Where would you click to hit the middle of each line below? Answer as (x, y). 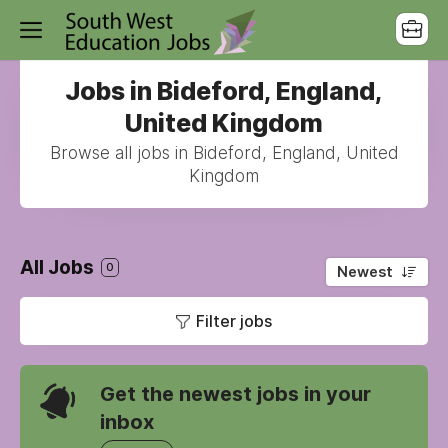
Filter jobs (234, 321)
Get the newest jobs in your (235, 394)
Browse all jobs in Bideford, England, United (224, 153)
